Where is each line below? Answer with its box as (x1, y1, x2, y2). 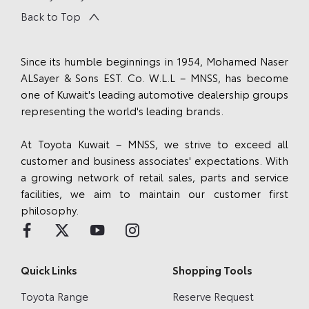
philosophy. (21, 202, 79, 218)
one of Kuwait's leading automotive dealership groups (21, 86, 288, 102)
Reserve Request (172, 288, 254, 303)
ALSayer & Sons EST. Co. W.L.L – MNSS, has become (21, 70, 288, 86)
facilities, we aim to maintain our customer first (21, 186, 288, 201)
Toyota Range (21, 288, 88, 303)
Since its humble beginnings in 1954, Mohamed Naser (21, 53, 288, 69)
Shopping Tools (172, 261, 252, 277)
